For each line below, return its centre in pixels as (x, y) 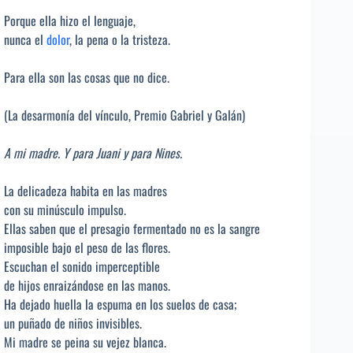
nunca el (25, 39)
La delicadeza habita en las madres (85, 190)
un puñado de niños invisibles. (73, 323)
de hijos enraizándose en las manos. (87, 285)
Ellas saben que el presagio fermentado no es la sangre (132, 228)
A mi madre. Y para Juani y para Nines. (93, 152)
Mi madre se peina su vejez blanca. (85, 342)
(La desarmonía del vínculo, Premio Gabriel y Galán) (124, 115)
